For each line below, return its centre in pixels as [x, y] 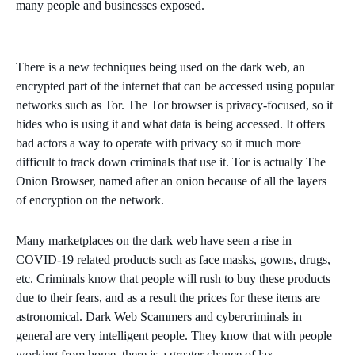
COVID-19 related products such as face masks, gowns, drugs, [173, 259]
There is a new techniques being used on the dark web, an [160, 67]
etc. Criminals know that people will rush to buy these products [173, 278]
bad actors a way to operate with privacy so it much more [158, 143]
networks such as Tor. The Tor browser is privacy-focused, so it [174, 105]
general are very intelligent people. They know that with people [174, 335]
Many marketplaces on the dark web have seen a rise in [154, 240]
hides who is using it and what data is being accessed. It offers [170, 124]
